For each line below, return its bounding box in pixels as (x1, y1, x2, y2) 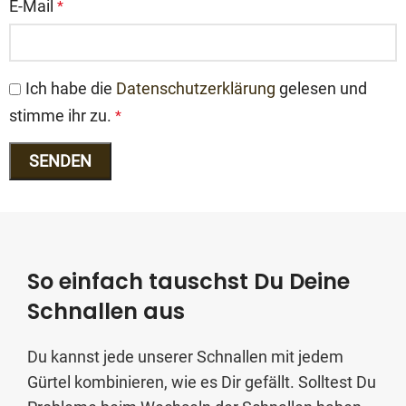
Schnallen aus (27, 295, 185, 326)
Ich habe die (25, 79, 116, 99)
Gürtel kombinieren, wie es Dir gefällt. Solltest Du (27, 372, 376, 391)
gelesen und (275, 79, 367, 99)
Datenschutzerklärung (116, 79, 275, 99)
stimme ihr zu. (9, 105, 111, 125)
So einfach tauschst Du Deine (27, 266, 350, 296)
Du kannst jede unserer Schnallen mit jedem (27, 346, 343, 366)
